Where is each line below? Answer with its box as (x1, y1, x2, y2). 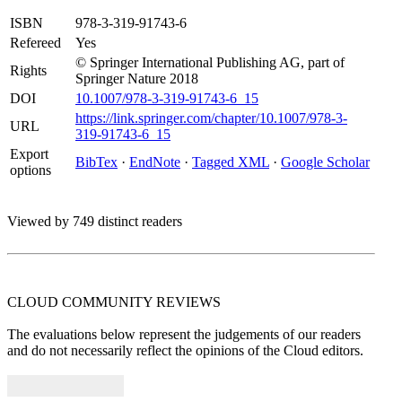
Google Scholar (281, 154, 370, 170)
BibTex (75, 154, 118, 170)
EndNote (129, 154, 180, 170)
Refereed (10, 35, 61, 50)
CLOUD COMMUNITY (7, 294, 156, 310)
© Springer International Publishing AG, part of (75, 55, 345, 70)
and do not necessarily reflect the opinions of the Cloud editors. (7, 343, 363, 358)
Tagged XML (192, 154, 269, 170)
